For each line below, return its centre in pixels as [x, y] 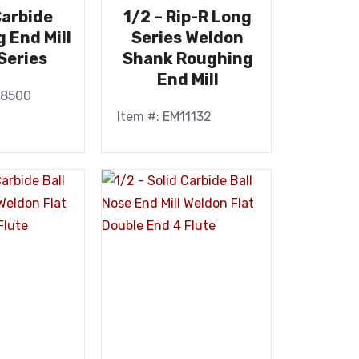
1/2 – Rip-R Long [188, 17]
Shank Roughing [188, 58]
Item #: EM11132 [164, 117]
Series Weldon [188, 38]
